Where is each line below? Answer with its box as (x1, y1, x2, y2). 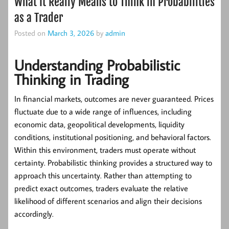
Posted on (14, 27, 48, 38)
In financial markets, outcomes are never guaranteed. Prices (14, 93, 214, 104)
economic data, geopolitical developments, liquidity (14, 119, 185, 129)
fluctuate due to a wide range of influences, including (14, 106, 192, 117)
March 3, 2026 (48, 27, 94, 38)
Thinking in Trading (14, 69, 129, 89)
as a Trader (14, 10, 63, 25)
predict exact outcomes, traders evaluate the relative (14, 182, 188, 193)
